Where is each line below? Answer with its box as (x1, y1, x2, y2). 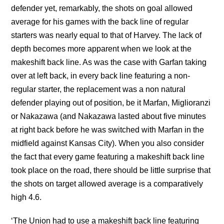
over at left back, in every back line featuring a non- (11, 71, 190, 80)
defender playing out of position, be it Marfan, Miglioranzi (11, 98, 211, 107)
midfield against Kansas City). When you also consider (11, 139, 204, 148)
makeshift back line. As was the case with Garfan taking (11, 58, 207, 67)
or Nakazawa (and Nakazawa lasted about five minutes (11, 112, 206, 121)
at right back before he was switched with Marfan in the (11, 125, 204, 134)
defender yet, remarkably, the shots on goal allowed (11, 4, 193, 13)
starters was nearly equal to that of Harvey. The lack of (11, 31, 202, 40)
